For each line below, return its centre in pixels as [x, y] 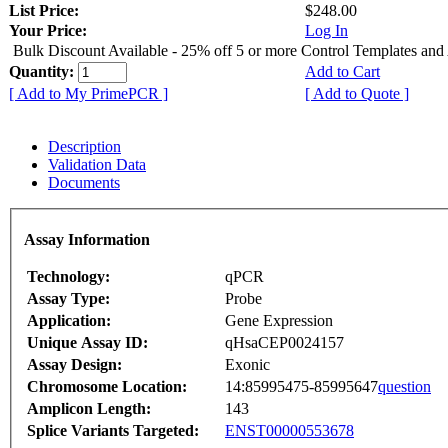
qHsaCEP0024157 [284, 343]
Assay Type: [68, 299]
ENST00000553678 [289, 431]
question [404, 387]
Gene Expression [279, 321]
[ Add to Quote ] [357, 93]
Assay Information [87, 240]
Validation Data [97, 164]
